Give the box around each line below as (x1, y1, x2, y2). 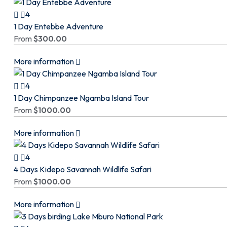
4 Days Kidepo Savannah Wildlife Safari (14, 164, 152, 174)
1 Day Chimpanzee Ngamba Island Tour (14, 93, 149, 103)
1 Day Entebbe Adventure (14, 21, 103, 31)
